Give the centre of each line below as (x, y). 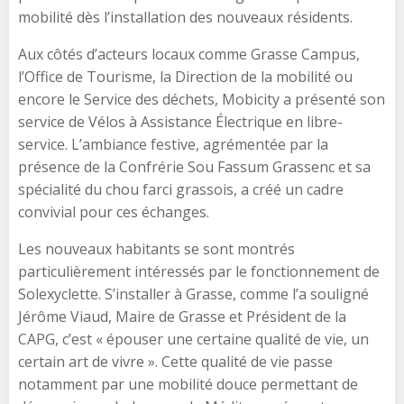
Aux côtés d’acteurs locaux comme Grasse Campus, (189, 54)
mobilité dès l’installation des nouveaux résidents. (185, 17)
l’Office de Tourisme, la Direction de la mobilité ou (185, 76)
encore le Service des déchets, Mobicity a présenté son (202, 99)
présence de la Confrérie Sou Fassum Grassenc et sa (194, 166)
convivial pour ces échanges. (114, 211)
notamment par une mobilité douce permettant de (188, 384)
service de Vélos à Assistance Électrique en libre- (180, 121)
